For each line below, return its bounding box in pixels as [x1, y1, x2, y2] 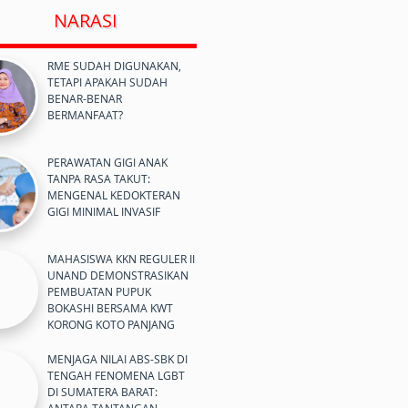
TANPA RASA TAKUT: [47, 171, 150, 186]
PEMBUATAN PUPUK [47, 284, 151, 299]
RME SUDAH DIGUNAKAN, [47, 58, 181, 73]
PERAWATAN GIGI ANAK [47, 155, 168, 169]
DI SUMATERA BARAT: [47, 384, 158, 399]
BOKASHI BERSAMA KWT [47, 301, 173, 315]
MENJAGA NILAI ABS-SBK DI [47, 352, 188, 366]
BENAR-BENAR [47, 91, 122, 106]
